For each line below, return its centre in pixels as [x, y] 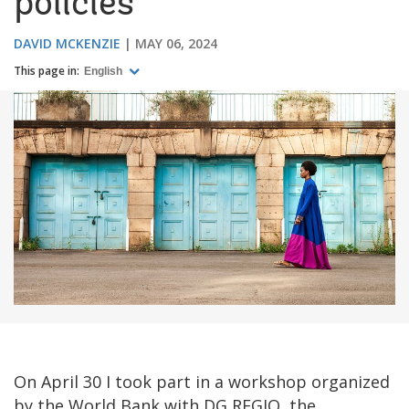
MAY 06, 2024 [176, 43]
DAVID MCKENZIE [67, 43]
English [105, 72]
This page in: [47, 70]
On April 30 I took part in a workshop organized [202, 381]
